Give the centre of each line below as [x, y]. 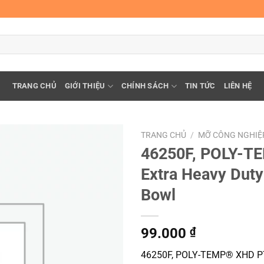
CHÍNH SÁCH [145, 86]
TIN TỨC [200, 86]
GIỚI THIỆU [85, 86]
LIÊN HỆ [238, 86]
